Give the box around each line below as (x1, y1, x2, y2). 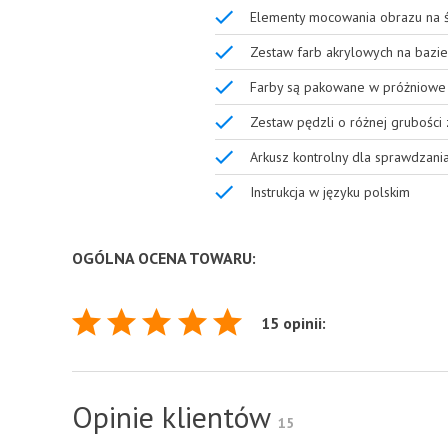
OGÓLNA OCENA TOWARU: (72, 248, 256, 268)
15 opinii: (261, 313, 326, 333)
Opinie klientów (72, 397, 278, 436)
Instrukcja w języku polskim (250, 183, 410, 201)
